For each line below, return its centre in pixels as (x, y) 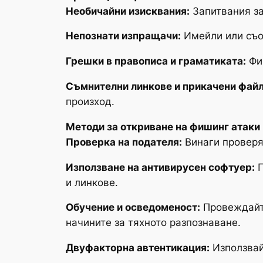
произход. (90, 101)
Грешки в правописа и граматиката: (156, 61)
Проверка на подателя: (124, 142)
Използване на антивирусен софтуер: (160, 167)
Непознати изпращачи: (123, 36)
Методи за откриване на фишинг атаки (163, 127)
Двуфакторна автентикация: (138, 248)
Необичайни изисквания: (128, 11)
